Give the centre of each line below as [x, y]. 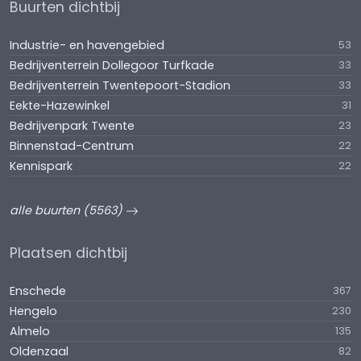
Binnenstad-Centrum [72, 146]
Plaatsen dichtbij [68, 253]
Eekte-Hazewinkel [60, 106]
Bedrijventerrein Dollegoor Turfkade [112, 65]
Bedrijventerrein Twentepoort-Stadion [120, 85]
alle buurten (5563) [68, 210]
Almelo [30, 331]
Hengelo [33, 311]
